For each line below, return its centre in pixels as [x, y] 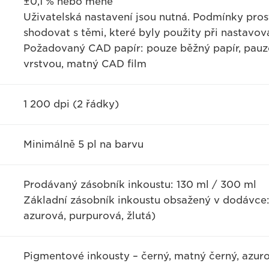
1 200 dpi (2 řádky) [71, 104]
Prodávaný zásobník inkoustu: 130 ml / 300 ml [140, 185]
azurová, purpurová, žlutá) [89, 216]
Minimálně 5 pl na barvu [83, 144]
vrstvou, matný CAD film [85, 64]
